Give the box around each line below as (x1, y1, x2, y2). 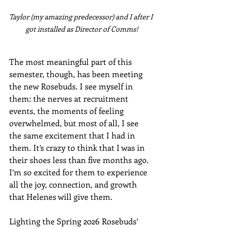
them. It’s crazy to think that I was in (9, 142, 147, 153)
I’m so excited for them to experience (9, 167, 149, 178)
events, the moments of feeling (9, 105, 126, 117)
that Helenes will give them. (9, 191, 114, 202)
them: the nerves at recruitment (9, 93, 130, 104)
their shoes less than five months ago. (9, 154, 151, 166)
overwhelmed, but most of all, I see (9, 118, 141, 129)
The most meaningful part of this (9, 56, 134, 67)
